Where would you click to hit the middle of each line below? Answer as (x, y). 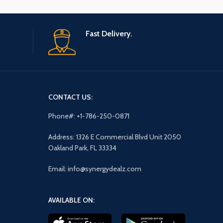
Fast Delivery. (109, 33)
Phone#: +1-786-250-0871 (89, 116)
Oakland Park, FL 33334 (82, 148)
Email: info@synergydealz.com (95, 168)
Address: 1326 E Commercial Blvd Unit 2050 (114, 137)
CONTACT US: (70, 97)
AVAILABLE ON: (71, 200)
